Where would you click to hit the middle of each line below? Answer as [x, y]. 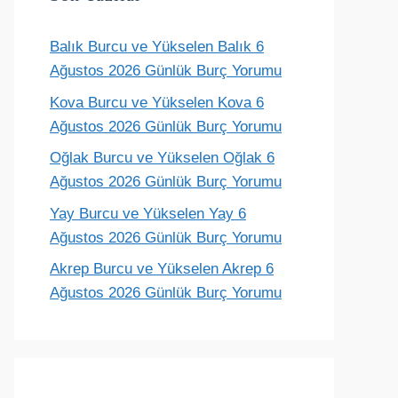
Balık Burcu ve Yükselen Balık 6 [157, 47]
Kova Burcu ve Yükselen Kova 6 [157, 102]
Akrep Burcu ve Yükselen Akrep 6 [162, 269]
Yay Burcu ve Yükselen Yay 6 [148, 213]
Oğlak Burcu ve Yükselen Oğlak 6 [162, 158]
